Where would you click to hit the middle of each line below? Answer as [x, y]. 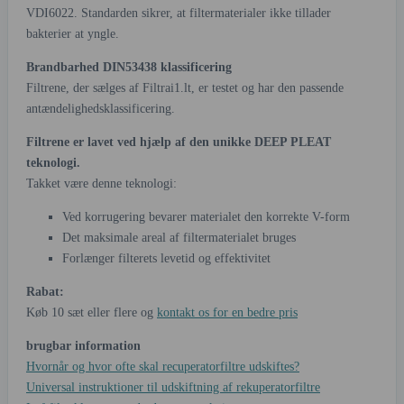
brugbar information [83, 346]
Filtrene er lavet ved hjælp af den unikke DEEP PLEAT [179, 142]
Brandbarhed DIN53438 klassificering [129, 68]
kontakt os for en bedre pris [227, 313]
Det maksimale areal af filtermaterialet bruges [179, 238]
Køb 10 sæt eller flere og [92, 313]
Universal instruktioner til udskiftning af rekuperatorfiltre [173, 388]
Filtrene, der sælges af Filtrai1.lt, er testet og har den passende [185, 88]
